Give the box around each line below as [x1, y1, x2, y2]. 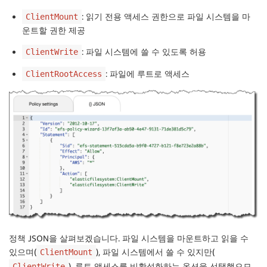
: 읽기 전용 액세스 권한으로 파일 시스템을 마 [82, 11, 250, 21]
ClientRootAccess [26, 69, 102, 79]
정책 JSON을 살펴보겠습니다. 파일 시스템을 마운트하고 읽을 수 [9, 233, 249, 244]
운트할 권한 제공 [22, 24, 85, 35]
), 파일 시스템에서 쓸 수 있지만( [96, 247, 215, 257]
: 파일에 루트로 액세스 [105, 68, 190, 79]
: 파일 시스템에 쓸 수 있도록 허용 [82, 46, 206, 57]
